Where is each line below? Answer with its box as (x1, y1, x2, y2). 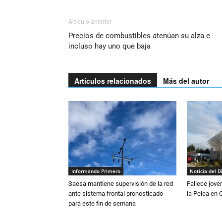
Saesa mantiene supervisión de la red (68, 180, 173, 187)
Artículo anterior (68, 18, 111, 25)
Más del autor (163, 76, 209, 86)
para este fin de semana (68, 200, 136, 207)
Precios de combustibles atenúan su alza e (68, 31, 210, 40)
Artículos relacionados (74, 76, 151, 86)
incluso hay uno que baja (68, 42, 151, 51)
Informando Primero (71, 167, 120, 174)
